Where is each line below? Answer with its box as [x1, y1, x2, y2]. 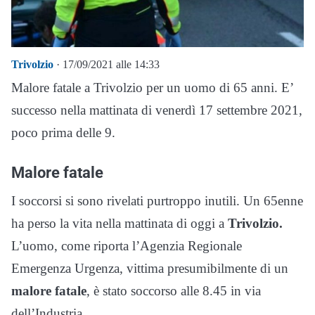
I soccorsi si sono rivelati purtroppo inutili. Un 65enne [11, 193, 303, 208]
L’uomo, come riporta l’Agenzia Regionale [11, 238, 242, 253]
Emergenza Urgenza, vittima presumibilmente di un [11, 260, 288, 276]
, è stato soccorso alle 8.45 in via [86, 283, 261, 298]
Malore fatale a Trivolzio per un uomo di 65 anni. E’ [11, 79, 293, 95]
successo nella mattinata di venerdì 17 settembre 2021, [11, 102, 302, 117]
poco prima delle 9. [11, 124, 115, 140]
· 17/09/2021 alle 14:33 [53, 58, 160, 70]
